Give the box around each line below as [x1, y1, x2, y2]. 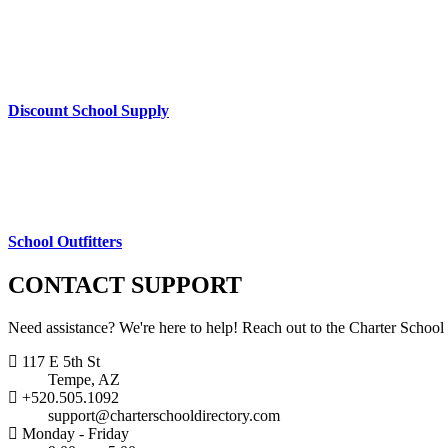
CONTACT [8, 272, 125, 298]
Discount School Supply [8, 102, 169, 120]
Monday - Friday [18, 424, 129, 442]
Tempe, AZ [48, 370, 120, 388]
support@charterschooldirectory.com [48, 406, 280, 424]
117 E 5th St [18, 352, 100, 370]
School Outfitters [8, 232, 122, 250]
